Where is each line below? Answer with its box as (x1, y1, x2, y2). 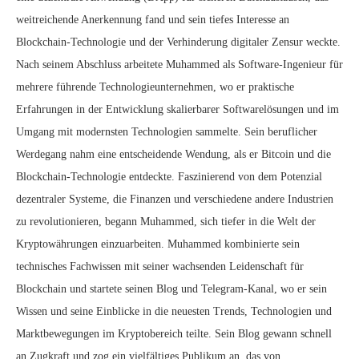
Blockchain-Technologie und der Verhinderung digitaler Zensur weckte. (16, 36, 341, 48)
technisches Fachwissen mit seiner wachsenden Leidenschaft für (16, 260, 304, 272)
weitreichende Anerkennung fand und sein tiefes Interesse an (16, 14, 289, 26)
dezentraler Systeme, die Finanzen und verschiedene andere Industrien (16, 193, 333, 205)
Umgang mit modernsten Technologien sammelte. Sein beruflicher (16, 126, 317, 138)
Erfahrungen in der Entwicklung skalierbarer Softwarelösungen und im (16, 103, 339, 115)
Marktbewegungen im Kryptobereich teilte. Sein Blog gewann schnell (16, 328, 332, 340)
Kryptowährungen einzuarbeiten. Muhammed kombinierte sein (16, 238, 300, 250)
